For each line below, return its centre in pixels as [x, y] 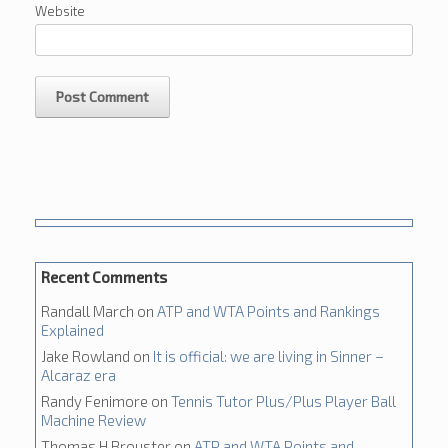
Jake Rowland [85, 356]
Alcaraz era [78, 375]
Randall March [87, 311]
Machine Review [93, 420]
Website [60, 11]
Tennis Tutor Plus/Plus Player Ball [283, 401]
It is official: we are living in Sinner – [268, 356]
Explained [72, 330]
